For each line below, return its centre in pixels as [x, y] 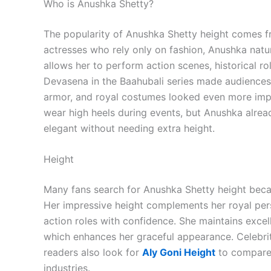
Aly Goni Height [179, 253]
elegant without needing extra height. [129, 128]
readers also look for [93, 253]
